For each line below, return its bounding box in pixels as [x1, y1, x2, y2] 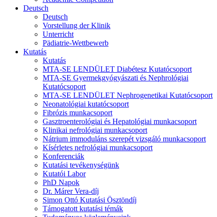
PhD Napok [43, 178, 79, 187]
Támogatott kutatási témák [43, 204, 123, 213]
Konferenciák [43, 152, 84, 161]
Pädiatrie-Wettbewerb [43, 39, 108, 47]
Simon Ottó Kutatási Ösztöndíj [43, 196, 137, 204]
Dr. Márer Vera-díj [43, 187, 99, 196]
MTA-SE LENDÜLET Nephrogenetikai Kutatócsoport [43, 91, 213, 100]
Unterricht [43, 30, 74, 39]
